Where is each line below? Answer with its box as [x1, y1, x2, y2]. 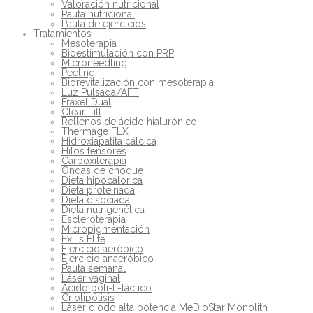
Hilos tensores [61, 145, 126, 156]
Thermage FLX [61, 125, 129, 137]
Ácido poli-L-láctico [61, 282, 152, 293]
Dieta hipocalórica [61, 174, 143, 186]
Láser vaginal [61, 272, 120, 284]
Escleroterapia [61, 213, 126, 225]
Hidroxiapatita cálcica [61, 135, 156, 147]
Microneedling [61, 57, 127, 68]
